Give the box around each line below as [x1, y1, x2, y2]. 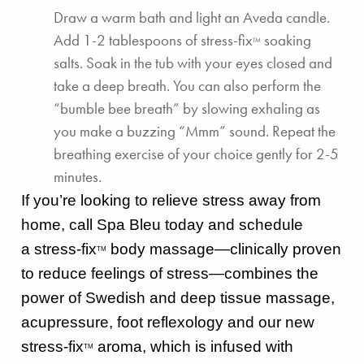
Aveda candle [243, 6, 327, 28]
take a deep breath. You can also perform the [54, 75, 321, 96]
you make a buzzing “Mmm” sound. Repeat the [54, 120, 336, 141]
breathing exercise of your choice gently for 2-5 [54, 143, 339, 164]
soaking [261, 29, 311, 50]
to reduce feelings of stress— [21, 264, 224, 282]
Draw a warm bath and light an [54, 6, 243, 28]
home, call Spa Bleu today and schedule [21, 215, 303, 233]
